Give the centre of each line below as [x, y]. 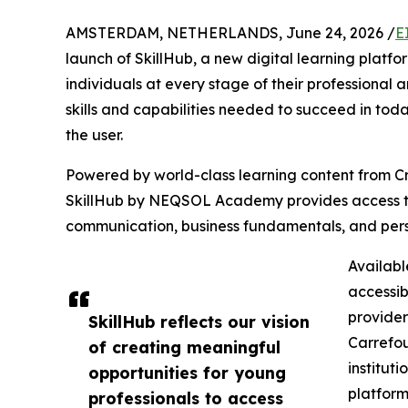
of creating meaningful [184, 347]
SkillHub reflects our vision [199, 321]
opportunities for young [187, 372]
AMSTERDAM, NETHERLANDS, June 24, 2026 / [230, 32]
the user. [94, 134]
